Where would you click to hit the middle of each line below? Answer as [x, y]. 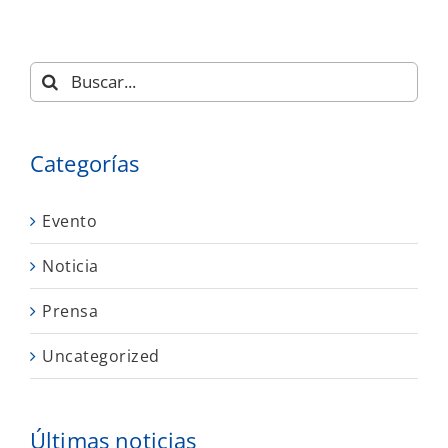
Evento [69, 220]
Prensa [70, 310]
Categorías [85, 162]
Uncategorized [101, 355]
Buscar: [59, 72]
